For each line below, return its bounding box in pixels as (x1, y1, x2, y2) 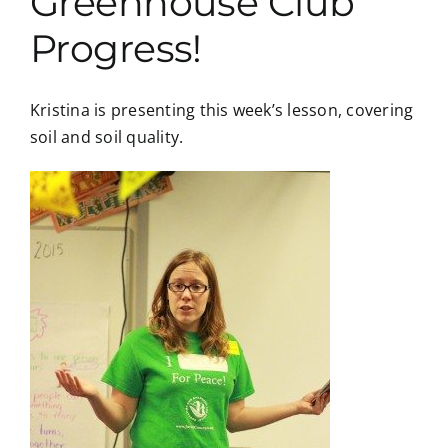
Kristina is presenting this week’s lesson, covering (30, 99, 414, 122)
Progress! (30, 24, 202, 72)
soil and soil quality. (30, 126, 184, 149)
